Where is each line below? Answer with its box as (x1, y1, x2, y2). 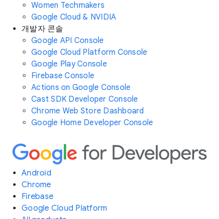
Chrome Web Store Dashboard (31, 106, 144, 116)
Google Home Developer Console (31, 118, 153, 128)
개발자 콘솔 (22, 24, 64, 34)
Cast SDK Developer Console (31, 94, 138, 104)
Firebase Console (31, 71, 94, 81)
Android (22, 168, 51, 178)
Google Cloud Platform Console (31, 47, 148, 57)
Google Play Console (31, 59, 107, 69)
